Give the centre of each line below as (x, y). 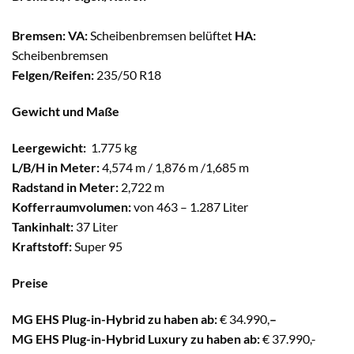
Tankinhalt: (43, 226)
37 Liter (96, 226)
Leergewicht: (50, 147)
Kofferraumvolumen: (72, 207)
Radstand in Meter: (65, 187)
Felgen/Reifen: (53, 75)
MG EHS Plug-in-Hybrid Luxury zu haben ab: (136, 338)
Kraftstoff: (42, 246)
